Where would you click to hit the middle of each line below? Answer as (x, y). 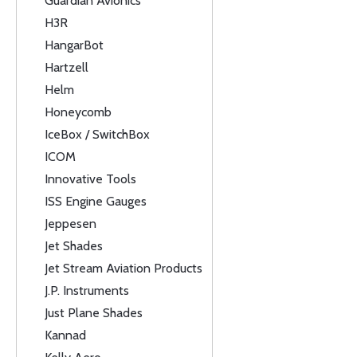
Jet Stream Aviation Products (124, 268)
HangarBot (74, 45)
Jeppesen (71, 224)
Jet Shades (74, 246)
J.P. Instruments (87, 290)
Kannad (65, 335)
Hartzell (67, 67)
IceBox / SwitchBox (97, 134)
